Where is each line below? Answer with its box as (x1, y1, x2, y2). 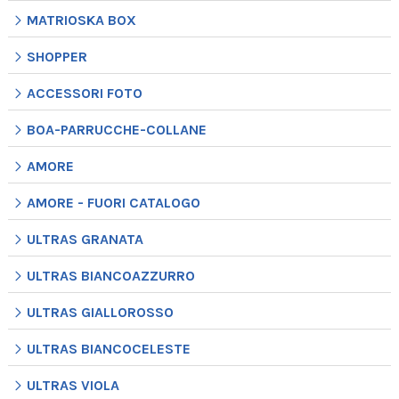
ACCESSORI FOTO (26, 84, 142, 102)
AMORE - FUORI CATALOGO (26, 193, 200, 211)
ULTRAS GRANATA (26, 230, 143, 248)
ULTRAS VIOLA (26, 376, 119, 394)
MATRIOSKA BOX (26, 11, 136, 28)
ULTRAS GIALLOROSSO (26, 303, 174, 321)
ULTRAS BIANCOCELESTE (26, 339, 191, 357)
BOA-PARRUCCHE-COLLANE (26, 120, 207, 138)
